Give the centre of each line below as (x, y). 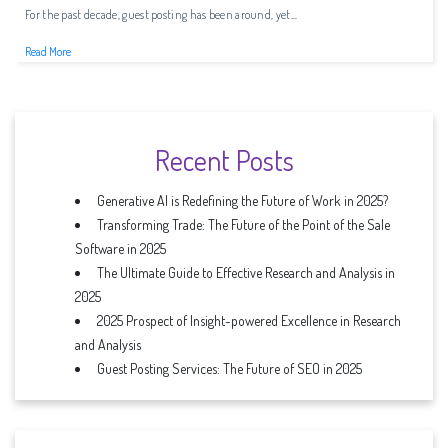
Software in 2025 (120, 249)
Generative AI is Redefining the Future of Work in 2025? (242, 201)
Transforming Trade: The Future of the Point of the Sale (243, 225)
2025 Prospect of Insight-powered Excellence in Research (249, 321)
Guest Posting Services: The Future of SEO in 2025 (229, 369)
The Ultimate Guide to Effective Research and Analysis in (246, 273)
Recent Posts (224, 160)
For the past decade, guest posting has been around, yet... (161, 15)
